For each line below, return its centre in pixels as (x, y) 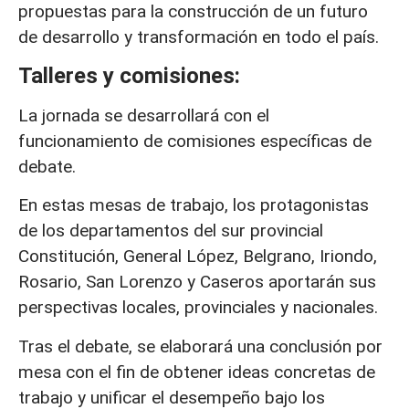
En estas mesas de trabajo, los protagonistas (194, 205)
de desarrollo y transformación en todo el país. (199, 37)
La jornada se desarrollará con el (144, 115)
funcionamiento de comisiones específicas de (195, 141)
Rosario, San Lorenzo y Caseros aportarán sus (197, 282)
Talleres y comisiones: (129, 75)
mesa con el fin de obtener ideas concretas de (197, 372)
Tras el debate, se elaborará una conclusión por (200, 346)
